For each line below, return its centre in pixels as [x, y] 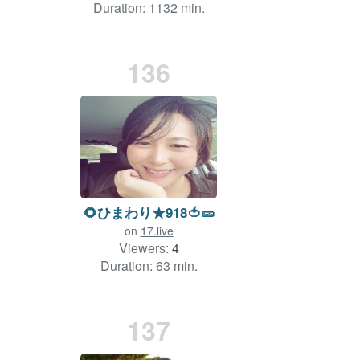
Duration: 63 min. [149, 265]
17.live [157, 230]
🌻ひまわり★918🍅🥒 [149, 212]
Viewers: [145, 247]
